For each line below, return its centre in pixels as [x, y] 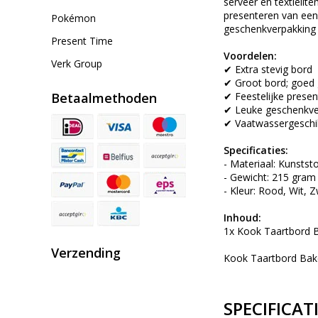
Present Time [82, 41]
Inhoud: [242, 218]
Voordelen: [250, 56]
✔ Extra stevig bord [268, 70]
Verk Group [77, 64]
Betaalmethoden [104, 98]
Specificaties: [256, 150]
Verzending [86, 253]
